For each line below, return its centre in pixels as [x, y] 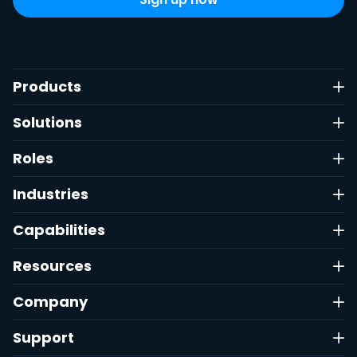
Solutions [47, 123]
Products [47, 87]
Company [50, 302]
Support [43, 338]
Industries [51, 194]
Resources [52, 266]
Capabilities [59, 230]
